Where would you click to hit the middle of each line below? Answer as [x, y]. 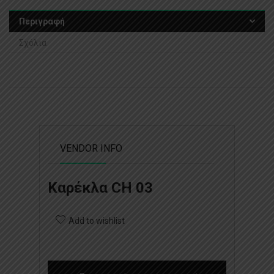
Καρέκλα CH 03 [100, 187]
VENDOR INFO [91, 148]
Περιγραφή [42, 21]
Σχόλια [33, 43]
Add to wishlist [97, 220]
